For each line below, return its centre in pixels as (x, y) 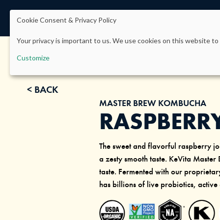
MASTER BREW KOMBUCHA (152, 103)
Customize (33, 57)
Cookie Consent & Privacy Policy (67, 20)
